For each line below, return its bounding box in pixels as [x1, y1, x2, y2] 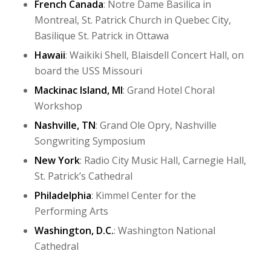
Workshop [34, 99, 82, 113]
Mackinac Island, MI [34, 83, 123, 97]
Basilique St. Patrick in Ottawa [34, 28, 169, 42]
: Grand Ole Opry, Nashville [95, 118, 217, 132]
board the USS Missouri [34, 64, 142, 77]
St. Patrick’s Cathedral [34, 169, 132, 183]
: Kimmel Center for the [91, 188, 196, 202]
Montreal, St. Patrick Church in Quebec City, [34, 13, 231, 27]
